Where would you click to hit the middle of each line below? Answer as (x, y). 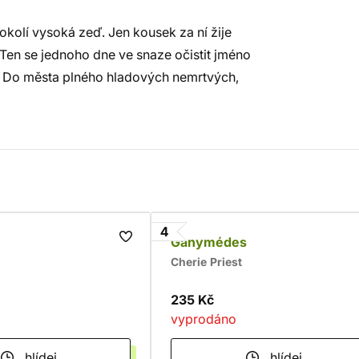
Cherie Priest (206, 262)
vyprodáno (204, 319)
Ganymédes (209, 242)
